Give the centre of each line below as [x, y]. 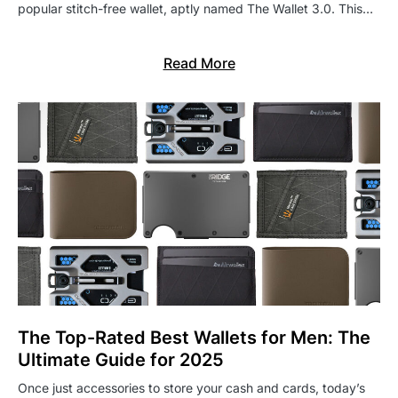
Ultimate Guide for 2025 [121, 360]
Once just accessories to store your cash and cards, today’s [191, 388]
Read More [199, 64]
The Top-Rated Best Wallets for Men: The [194, 338]
